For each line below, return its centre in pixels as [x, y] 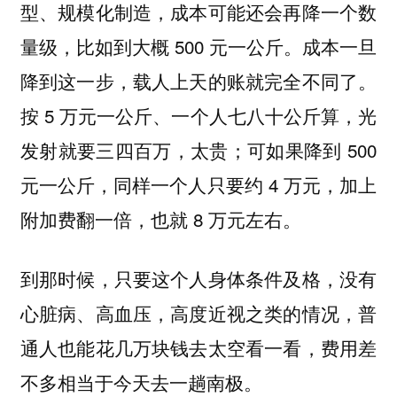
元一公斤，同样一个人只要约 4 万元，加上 [198, 185]
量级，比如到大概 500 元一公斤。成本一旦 [198, 47]
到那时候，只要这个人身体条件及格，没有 [198, 278]
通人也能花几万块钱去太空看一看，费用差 [198, 347]
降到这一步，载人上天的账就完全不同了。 [198, 81]
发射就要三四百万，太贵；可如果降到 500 [198, 150]
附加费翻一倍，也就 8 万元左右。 [160, 219]
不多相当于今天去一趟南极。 [141, 381]
